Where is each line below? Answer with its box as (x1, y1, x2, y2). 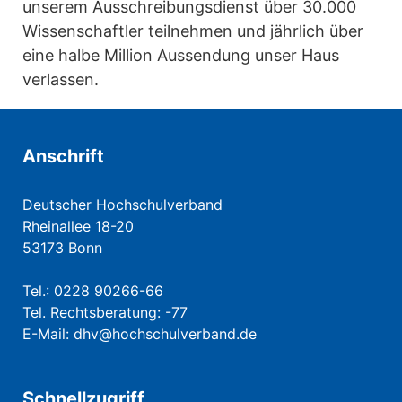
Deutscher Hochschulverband (22, 196, 223, 214)
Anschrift (22, 145, 104, 168)
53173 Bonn (22, 239, 102, 258)
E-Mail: (22, 325, 74, 344)
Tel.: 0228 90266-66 (22, 282, 163, 301)
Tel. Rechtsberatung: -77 (22, 303, 188, 322)
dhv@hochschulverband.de (74, 325, 257, 344)
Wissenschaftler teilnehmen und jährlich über (22, 22, 363, 41)
